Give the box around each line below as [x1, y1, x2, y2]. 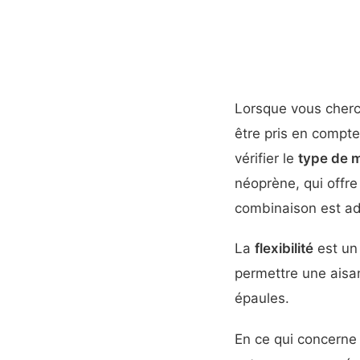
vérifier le [235, 149, 298, 166]
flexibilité [255, 240, 313, 257]
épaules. [235, 290, 289, 307]
